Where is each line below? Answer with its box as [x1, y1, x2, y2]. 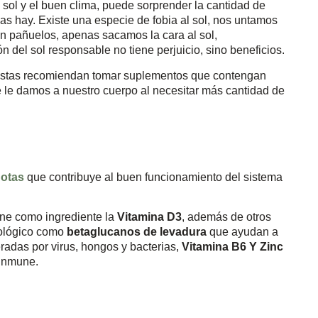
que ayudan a [209, 226, 278, 238]
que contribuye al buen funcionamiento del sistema [24, 171, 283, 184]
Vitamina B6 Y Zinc [182, 241, 283, 253]
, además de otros [182, 211, 271, 224]
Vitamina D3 [117, 211, 182, 224]
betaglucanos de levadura [67, 226, 209, 238]
